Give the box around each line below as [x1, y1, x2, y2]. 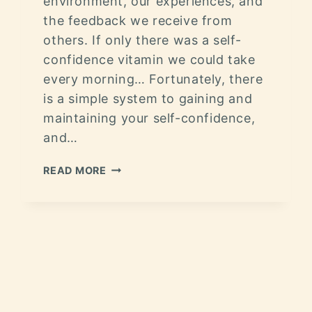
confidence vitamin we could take [43, 52, 256, 67]
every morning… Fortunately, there [43, 71, 263, 86]
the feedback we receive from [43, 13, 233, 28]
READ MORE [43, 164, 107, 176]
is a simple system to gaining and [43, 91, 253, 106]
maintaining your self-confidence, [43, 110, 256, 125]
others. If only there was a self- [43, 32, 242, 47]
